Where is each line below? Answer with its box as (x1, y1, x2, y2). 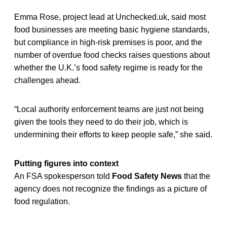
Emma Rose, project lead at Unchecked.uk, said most (14, 12, 206, 21)
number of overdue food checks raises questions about (14, 50, 210, 59)
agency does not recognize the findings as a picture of (14, 184, 207, 193)
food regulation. (14, 197, 70, 206)
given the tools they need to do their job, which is (14, 117, 188, 126)
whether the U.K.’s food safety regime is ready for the (14, 63, 203, 72)
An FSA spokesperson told (14, 171, 112, 180)
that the (182, 171, 210, 180)
